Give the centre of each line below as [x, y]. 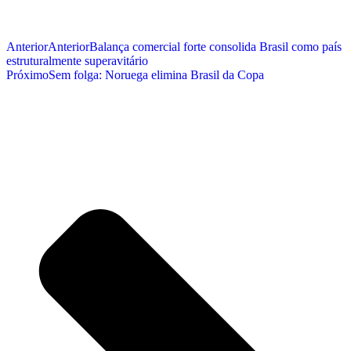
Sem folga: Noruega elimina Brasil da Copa [156, 75]
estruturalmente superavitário [77, 61]
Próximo [27, 75]
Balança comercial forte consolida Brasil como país [215, 47]
